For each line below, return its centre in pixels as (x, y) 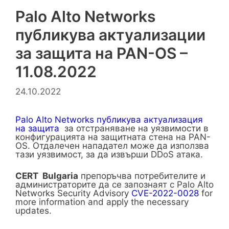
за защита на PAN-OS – (101, 53)
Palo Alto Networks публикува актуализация (109, 119)
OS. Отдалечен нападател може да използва (112, 145)
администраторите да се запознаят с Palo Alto (114, 185)
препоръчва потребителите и (142, 176)
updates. (33, 211)
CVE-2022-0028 (165, 193)
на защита (37, 128)
